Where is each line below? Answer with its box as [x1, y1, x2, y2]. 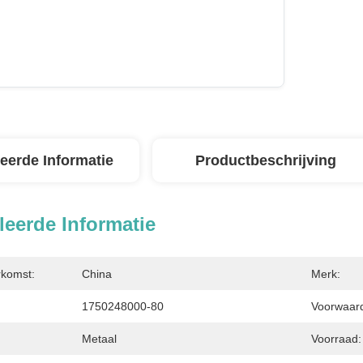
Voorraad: [311, 332, 361, 345]
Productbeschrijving [195, 152, 336, 169]
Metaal [82, 332, 117, 345]
